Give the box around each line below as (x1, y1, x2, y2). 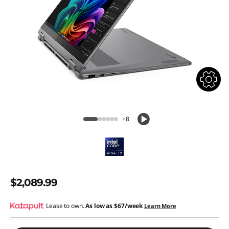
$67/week (114, 201, 143, 210)
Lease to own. (46, 201, 86, 210)
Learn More (144, 201, 176, 210)
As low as (85, 201, 114, 210)
